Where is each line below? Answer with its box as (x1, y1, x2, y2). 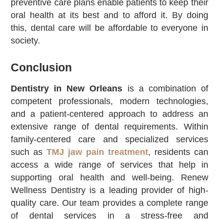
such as (11, 147, 47, 157)
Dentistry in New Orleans (11, 84, 123, 94)
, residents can (148, 147, 208, 157)
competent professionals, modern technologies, (11, 96, 208, 107)
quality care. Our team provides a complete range (11, 198, 208, 208)
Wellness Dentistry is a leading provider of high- (11, 185, 208, 196)
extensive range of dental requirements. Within (11, 122, 208, 132)
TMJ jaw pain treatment (46, 147, 148, 157)
